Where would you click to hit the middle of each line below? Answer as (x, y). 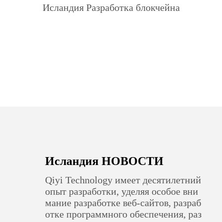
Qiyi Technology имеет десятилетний (123, 180)
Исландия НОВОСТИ (105, 161)
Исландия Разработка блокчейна (111, 7)
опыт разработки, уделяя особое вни (122, 191)
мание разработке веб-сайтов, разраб (123, 203)
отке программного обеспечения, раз (124, 214)
